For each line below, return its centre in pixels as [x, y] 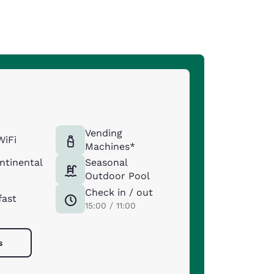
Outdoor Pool [118, 176]
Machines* [110, 146]
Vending [104, 133]
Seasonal [106, 162]
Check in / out [119, 192]
